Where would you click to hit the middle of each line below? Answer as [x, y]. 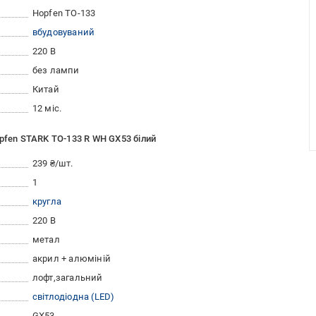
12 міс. [47, 109]
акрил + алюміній [72, 259]
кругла [47, 202]
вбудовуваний [63, 32]
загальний [79, 278]
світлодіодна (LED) [73, 297]
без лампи [56, 71]
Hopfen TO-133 [64, 13]
